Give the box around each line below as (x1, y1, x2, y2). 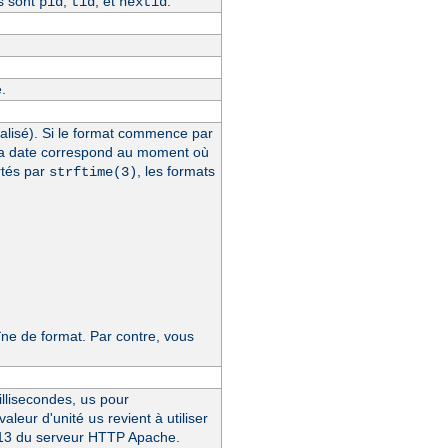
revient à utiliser (103, 409, 208, 426)
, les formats (136, 162, 215, 179)
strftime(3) (48, 163, 137, 180)
